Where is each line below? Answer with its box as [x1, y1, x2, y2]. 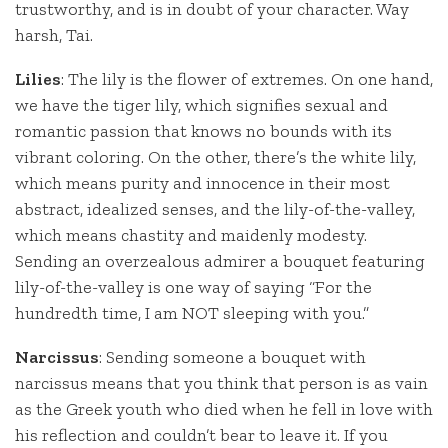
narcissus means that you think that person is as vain [15, 371, 428, 394]
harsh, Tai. [15, 24, 93, 47]
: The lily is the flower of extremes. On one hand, [61, 67, 433, 90]
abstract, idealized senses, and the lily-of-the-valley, [15, 197, 415, 220]
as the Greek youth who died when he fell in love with [15, 397, 433, 420]
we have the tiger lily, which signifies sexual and [15, 93, 388, 116]
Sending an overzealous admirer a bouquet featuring [15, 249, 425, 272]
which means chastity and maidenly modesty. [15, 223, 367, 246]
